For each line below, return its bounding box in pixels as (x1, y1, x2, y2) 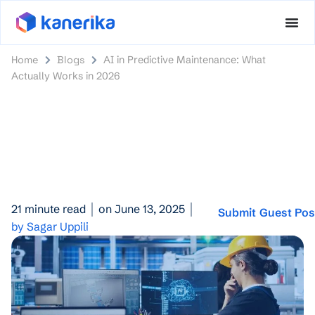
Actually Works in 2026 (11, 70, 121, 82)
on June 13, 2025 (98, 202, 185, 216)
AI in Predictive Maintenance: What (103, 53, 266, 66)
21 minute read (11, 202, 86, 216)
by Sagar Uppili (11, 219, 89, 233)
